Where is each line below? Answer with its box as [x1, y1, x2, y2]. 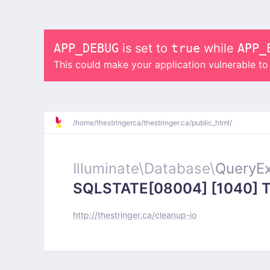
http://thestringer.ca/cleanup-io [73, 210, 196, 220]
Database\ [144, 160, 215, 177]
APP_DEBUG [54, 41, 119, 55]
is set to [119, 41, 171, 55]
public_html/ [192, 118, 232, 127]
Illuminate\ [73, 160, 144, 177]
